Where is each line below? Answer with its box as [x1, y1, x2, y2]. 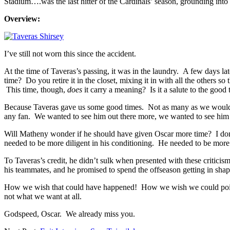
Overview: [4, 14, 40, 23]
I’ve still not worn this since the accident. [4, 49, 136, 58]
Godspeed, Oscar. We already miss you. [4, 209, 135, 218]
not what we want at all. [4, 191, 82, 201]
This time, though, [4, 85, 67, 94]
